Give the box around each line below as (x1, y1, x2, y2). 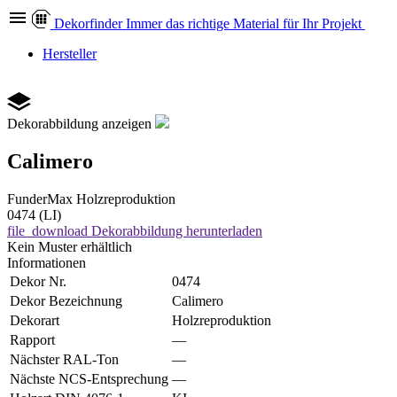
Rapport (10, 331, 55, 347)
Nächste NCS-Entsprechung (10, 370, 168, 386)
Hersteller (43, 46, 97, 61)
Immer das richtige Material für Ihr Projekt (125, 16, 362, 31)
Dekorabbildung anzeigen (7, 116, 152, 131)
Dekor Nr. (10, 273, 66, 289)
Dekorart (10, 312, 59, 328)
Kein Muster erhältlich (7, 238, 132, 254)
